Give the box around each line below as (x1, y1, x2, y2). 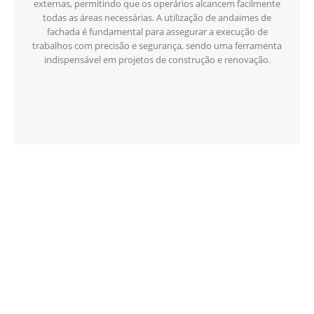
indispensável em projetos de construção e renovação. (43, 53, 271, 66)
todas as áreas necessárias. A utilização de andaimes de (43, 11, 271, 24)
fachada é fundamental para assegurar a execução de (46, 25, 268, 38)
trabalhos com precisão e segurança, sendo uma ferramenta (32, 39, 282, 52)
